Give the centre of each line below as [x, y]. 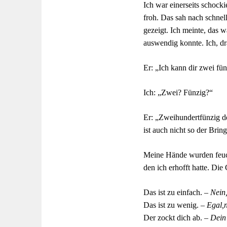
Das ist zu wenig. [172, 205]
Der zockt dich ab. [174, 218]
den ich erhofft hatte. [177, 167]
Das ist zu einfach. [174, 192]
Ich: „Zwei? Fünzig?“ [178, 92]
